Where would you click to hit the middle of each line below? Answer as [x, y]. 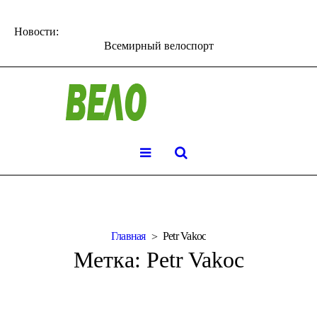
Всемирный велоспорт [158, 45]
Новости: [36, 32]
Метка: [110, 259]
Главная [128, 236]
